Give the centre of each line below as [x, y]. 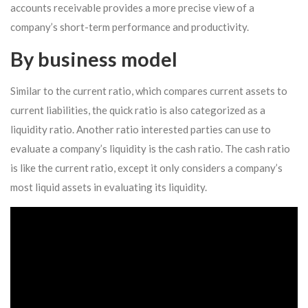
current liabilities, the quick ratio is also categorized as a [138, 110]
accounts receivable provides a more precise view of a [132, 8]
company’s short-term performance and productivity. [130, 27]
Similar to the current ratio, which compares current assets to [149, 91]
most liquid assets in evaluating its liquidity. [109, 187]
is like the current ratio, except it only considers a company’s [146, 168]
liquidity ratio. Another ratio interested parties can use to [141, 129]
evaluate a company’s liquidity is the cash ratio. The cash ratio [150, 148]
